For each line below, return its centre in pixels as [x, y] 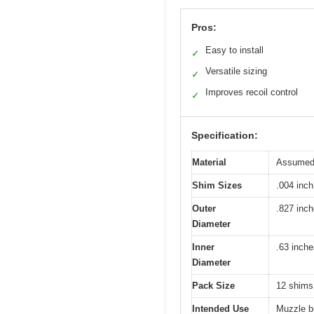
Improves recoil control [252, 92]
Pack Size [213, 285]
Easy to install [234, 50]
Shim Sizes [217, 185]
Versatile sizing [236, 71]
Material [209, 162]
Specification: [225, 135]
